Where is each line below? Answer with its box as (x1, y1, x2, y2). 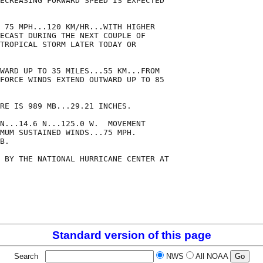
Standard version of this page (52, 229, 211, 242)
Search (14, 252, 43, 261)
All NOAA (195, 252, 228, 261)
